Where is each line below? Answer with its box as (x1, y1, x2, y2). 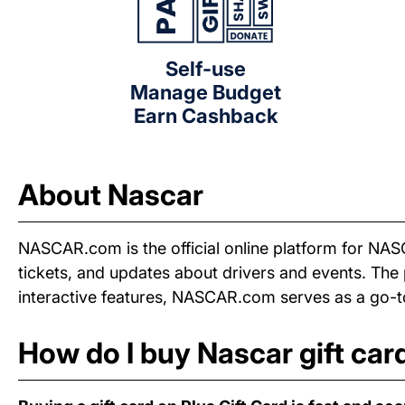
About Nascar (18, 177, 203, 213)
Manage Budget (129, 80, 281, 105)
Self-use (165, 57, 246, 81)
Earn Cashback (133, 104, 278, 128)
